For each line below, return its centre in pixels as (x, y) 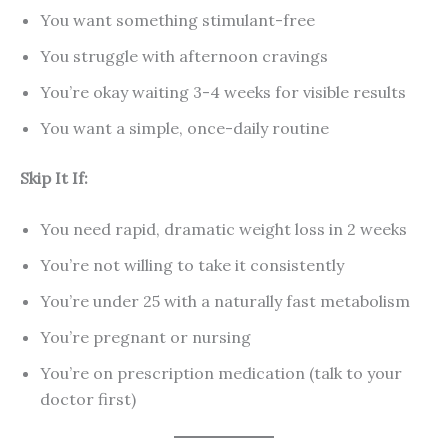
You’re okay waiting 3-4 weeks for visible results (223, 91)
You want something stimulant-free (177, 19)
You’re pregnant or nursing (145, 337)
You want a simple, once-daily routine (184, 127)
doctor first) (88, 399)
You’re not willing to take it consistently (192, 265)
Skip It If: (54, 177)
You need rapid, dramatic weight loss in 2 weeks (223, 229)
